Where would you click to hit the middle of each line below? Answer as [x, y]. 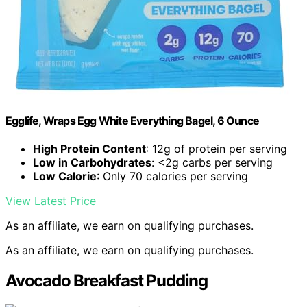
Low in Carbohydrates [92, 163]
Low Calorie [65, 176]
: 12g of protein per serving [217, 149]
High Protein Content [89, 149]
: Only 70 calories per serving [172, 176]
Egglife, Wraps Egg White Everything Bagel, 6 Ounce [133, 120]
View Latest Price [51, 201]
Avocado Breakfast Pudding [107, 281]
